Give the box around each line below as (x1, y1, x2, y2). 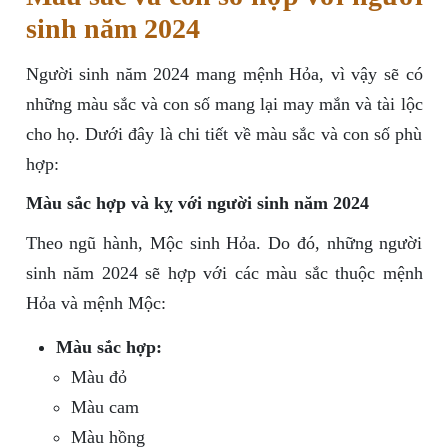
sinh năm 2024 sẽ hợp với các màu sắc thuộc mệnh (25, 263, 423, 284)
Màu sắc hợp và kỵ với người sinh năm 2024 (25, 193, 369, 214)
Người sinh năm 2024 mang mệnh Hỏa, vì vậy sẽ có (25, 64, 423, 85)
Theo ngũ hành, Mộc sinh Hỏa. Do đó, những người (25, 233, 423, 254)
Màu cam (70, 397, 139, 418)
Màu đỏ (70, 367, 127, 388)
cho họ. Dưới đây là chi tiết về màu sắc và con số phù (25, 124, 423, 145)
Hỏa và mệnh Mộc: (25, 293, 166, 314)
